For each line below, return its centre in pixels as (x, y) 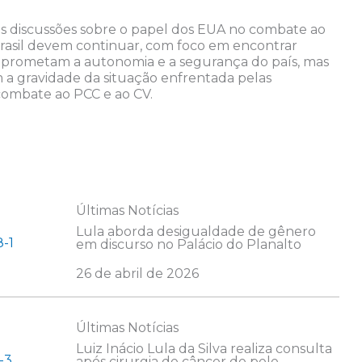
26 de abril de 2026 (137, 274)
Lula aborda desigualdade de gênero (196, 232)
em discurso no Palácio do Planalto (188, 245)
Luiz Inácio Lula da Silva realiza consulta (204, 349)
